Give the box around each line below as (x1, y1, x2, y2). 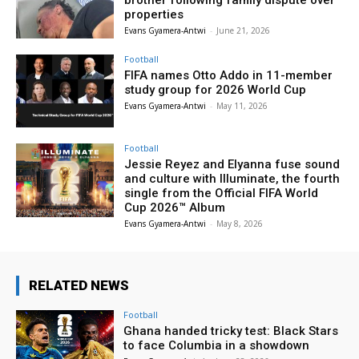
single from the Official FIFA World (124, 186, 319, 201)
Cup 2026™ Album (124, 200, 226, 216)
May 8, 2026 (216, 218, 264, 230)
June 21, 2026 (216, 24, 271, 36)
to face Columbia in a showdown (123, 338, 310, 353)
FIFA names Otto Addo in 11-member (124, 67, 333, 83)
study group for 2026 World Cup (124, 82, 307, 97)
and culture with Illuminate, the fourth (124, 171, 341, 187)
